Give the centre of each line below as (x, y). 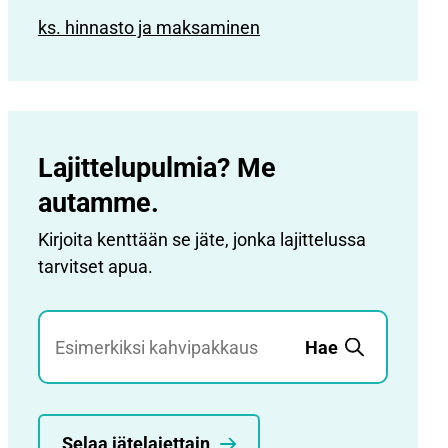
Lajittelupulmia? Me (157, 168)
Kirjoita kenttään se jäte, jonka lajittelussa (202, 239)
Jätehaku (76, 324)
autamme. (98, 203)
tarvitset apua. (95, 266)
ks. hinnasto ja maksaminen (149, 27)
